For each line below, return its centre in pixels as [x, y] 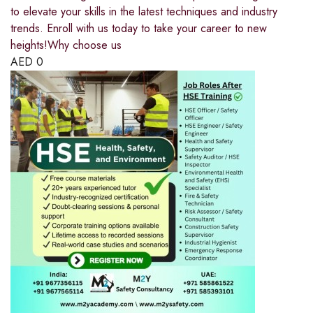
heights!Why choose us [66, 45]
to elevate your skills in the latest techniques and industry [144, 11]
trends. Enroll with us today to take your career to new [139, 28]
